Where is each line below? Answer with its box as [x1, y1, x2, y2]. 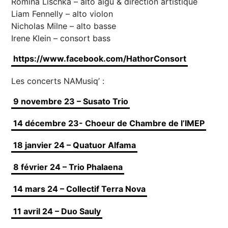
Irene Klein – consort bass [11, 33, 113, 44]
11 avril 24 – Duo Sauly [13, 206, 101, 216]
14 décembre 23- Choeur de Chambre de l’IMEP [13, 118, 205, 128]
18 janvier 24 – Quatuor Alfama [13, 139, 136, 150]
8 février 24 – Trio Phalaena [13, 162, 123, 173]
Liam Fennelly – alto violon [11, 9, 116, 19]
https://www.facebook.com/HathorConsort [13, 53, 186, 64]
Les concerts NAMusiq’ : [11, 75, 105, 86]
